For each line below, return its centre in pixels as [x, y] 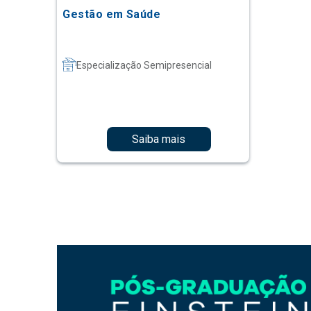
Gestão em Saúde [112, 15]
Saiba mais [159, 139]
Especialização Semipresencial [144, 66]
